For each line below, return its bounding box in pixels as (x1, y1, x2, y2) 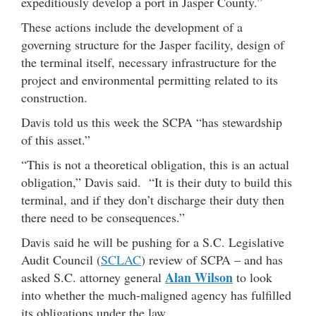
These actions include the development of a (21, 18, 243, 35)
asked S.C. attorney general (21, 268, 165, 286)
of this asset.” (21, 130, 90, 148)
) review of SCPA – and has (141, 250, 283, 268)
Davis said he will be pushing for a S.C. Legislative (21, 233, 284, 250)
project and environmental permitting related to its (21, 71, 278, 88)
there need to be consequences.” (21, 208, 185, 226)
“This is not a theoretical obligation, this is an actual (21, 155, 289, 173)
